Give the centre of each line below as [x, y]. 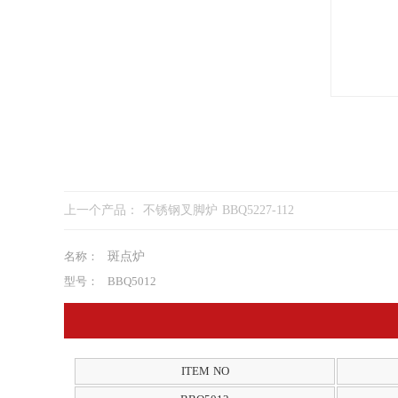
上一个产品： [103, 210]
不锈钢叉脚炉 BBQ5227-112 [258, 210]
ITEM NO [205, 371]
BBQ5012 [132, 281]
